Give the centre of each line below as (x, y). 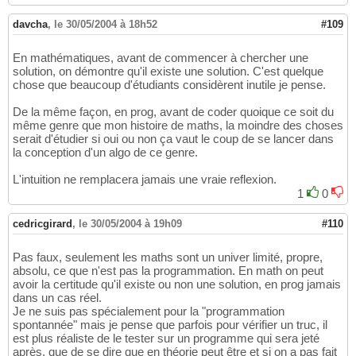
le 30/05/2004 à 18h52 (106, 25)
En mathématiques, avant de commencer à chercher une (161, 58)
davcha (30, 25)
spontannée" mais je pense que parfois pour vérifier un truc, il (170, 325)
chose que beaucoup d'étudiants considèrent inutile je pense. (169, 85)
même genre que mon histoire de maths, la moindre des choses (178, 126)
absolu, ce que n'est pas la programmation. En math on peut (168, 271)
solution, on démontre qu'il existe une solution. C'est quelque (168, 72)
